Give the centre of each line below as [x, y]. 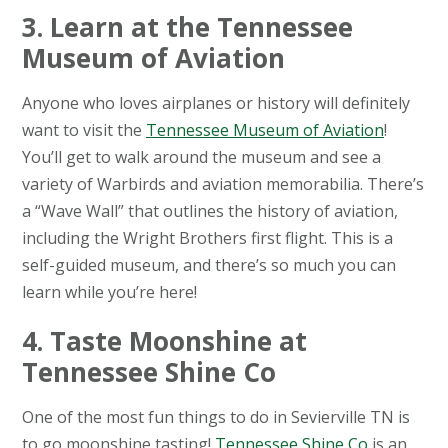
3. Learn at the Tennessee [187, 27]
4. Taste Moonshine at [164, 341]
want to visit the [84, 130]
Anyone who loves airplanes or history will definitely [216, 103]
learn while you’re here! [109, 292]
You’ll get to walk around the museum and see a [201, 157]
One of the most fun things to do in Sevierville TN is [216, 417]
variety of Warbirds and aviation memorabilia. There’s [223, 184]
